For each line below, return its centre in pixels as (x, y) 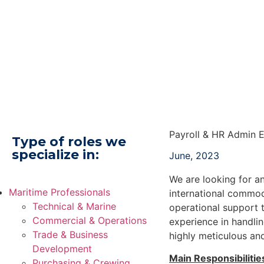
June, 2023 (194, 156)
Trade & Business (70, 235)
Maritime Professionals (60, 192)
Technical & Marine (74, 206)
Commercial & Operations (90, 220)
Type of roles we (69, 142)
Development (62, 249)
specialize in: (55, 155)
